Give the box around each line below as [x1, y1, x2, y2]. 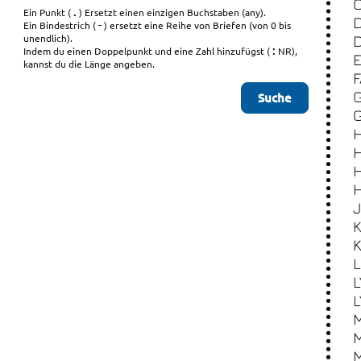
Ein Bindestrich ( [23, 18, 97, 31]
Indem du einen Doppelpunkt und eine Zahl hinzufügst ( [23, 44, 271, 57]
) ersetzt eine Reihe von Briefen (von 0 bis [104, 18, 292, 31]
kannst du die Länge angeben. [23, 56, 156, 70]
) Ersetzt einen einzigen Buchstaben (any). [79, 5, 267, 19]
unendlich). [23, 31, 73, 44]
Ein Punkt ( [23, 5, 72, 19]
